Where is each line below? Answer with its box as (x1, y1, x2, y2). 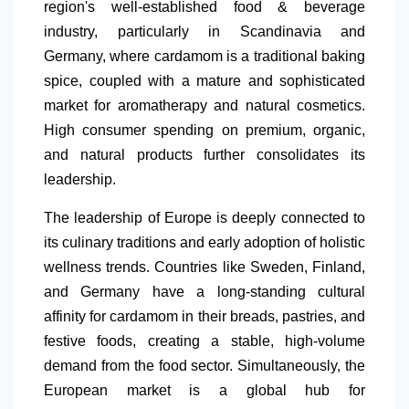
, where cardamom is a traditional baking (102, 47, 365, 64)
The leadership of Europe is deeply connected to (44, 209, 365, 225)
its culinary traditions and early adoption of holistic (44, 234, 365, 250)
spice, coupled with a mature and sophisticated (44, 72, 365, 89)
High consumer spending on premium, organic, (44, 121, 365, 138)
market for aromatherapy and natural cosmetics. (44, 97, 365, 113)
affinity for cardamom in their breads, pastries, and (44, 308, 365, 324)
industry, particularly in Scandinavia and (44, 23, 365, 39)
